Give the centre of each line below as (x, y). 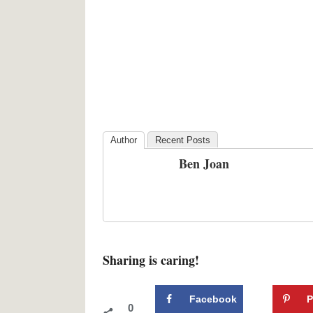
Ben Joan (204, 163)
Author (124, 140)
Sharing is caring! (151, 260)
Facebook (213, 299)
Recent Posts (183, 140)
